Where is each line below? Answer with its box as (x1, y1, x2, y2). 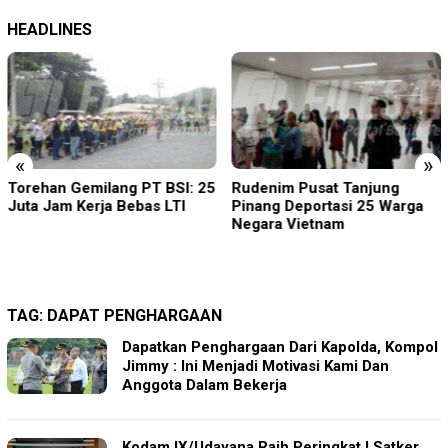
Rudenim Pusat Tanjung (231, 179, 400, 198)
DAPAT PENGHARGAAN (47, 306, 222, 326)
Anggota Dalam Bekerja (122, 376, 291, 395)
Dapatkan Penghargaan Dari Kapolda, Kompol (122, 338, 438, 357)
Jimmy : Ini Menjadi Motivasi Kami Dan (122, 357, 389, 376)
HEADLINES (7, 19, 92, 39)
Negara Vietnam (231, 215, 345, 234)
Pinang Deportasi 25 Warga (231, 197, 424, 216)
